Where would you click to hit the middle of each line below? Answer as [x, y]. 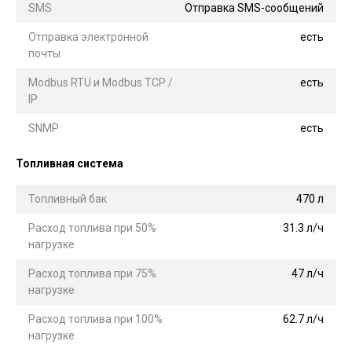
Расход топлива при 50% [92, 227]
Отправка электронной [88, 37]
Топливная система [70, 163]
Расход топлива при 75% [92, 273]
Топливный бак [68, 198]
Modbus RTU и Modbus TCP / [101, 82]
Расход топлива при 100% [95, 319]
